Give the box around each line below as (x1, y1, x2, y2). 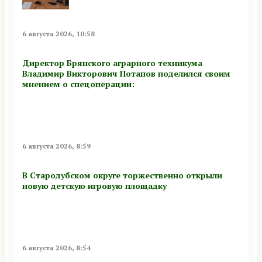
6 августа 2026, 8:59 (22, 141, 91, 150)
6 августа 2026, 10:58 (22, 29, 95, 39)
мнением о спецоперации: (22, 78, 135, 89)
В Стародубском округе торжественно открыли (22, 169, 222, 181)
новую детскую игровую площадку (22, 180, 167, 191)
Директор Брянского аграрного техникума (22, 57, 202, 68)
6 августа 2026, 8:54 (22, 243, 91, 252)
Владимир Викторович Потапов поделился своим (22, 67, 230, 79)
